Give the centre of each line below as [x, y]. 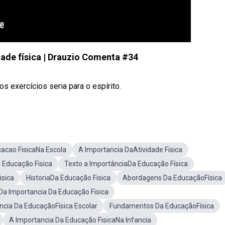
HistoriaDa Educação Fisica [68, 178]
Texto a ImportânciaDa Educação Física [126, 164]
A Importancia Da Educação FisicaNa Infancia [80, 220]
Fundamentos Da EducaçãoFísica [162, 206]
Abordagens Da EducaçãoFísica [172, 178]
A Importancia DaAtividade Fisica [130, 150]
